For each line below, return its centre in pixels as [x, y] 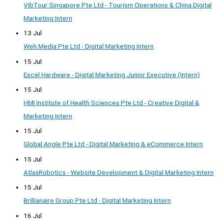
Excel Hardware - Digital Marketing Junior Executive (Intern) [112, 74]
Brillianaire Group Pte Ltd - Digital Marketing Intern [97, 201]
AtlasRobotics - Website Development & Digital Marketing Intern [119, 172]
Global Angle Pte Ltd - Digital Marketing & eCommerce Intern [113, 144]
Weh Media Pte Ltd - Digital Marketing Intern [89, 46]
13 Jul [33, 33]
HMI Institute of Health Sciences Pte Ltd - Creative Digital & [111, 103]
